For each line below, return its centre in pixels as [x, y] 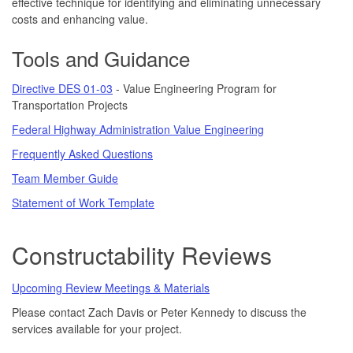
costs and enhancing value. [80, 19]
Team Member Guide [65, 178]
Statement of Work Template [83, 202]
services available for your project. [97, 328]
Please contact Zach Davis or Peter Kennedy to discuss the [159, 312]
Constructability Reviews [142, 255]
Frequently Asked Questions [82, 153]
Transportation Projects [70, 104]
